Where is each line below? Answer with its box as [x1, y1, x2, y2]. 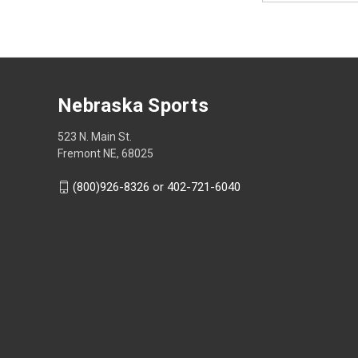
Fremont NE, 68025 [58, 146, 153, 160]
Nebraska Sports [58, 93, 209, 117]
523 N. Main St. [58, 129, 132, 143]
